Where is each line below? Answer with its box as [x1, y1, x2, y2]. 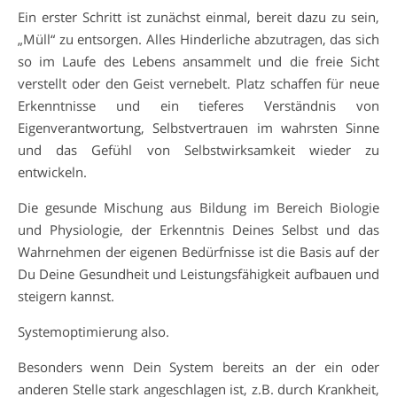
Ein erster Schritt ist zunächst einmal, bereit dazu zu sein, [18, 7, 379, 26]
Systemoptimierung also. [18, 322, 169, 340]
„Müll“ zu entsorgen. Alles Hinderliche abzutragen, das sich [18, 29, 379, 48]
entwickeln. [18, 162, 87, 181]
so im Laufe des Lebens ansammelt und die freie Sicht [18, 51, 379, 70]
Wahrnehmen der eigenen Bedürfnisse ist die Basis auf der [18, 242, 379, 261]
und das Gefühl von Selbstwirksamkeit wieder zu [18, 140, 379, 159]
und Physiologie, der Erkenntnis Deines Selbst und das [18, 220, 379, 238]
